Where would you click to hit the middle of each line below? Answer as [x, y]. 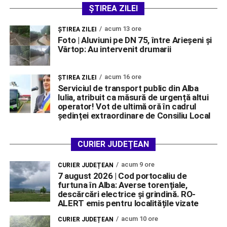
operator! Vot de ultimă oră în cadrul [127, 107]
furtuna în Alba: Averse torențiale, [122, 185]
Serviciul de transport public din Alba [128, 88]
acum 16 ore [123, 77]
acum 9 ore [138, 165]
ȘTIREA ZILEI [113, 9]
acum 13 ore [123, 29]
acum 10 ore [139, 219]
